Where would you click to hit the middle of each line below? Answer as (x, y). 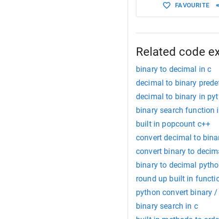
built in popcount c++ (173, 124)
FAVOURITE (192, 5)
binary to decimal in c (174, 69)
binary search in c (167, 206)
